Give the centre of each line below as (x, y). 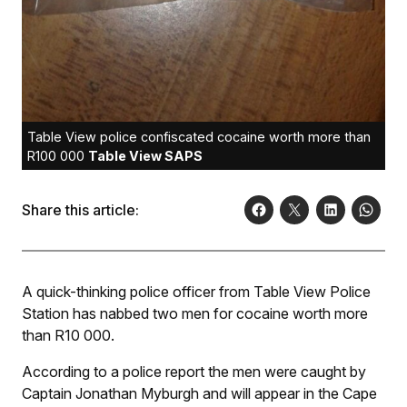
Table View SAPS (145, 156)
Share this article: (80, 210)
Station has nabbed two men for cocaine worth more (195, 314)
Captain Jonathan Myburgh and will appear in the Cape (199, 394)
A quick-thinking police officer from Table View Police (196, 292)
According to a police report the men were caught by (194, 372)
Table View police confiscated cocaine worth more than (199, 137)
